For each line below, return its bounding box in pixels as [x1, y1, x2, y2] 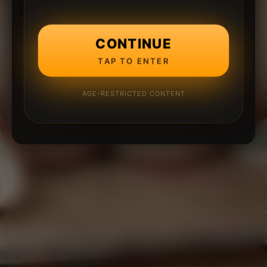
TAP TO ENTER [98, 55, 169, 66]
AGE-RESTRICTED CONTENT [82, 89, 185, 98]
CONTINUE [95, 35, 172, 51]
